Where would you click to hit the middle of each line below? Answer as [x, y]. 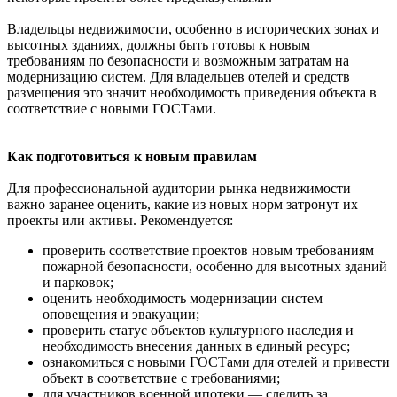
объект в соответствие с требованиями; [161, 378]
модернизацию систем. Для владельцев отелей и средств [179, 76]
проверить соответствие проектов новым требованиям [208, 250]
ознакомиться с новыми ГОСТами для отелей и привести [216, 362]
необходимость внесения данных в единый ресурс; [196, 346]
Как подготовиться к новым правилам [132, 156]
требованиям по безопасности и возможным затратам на [178, 60]
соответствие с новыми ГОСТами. [112, 108]
